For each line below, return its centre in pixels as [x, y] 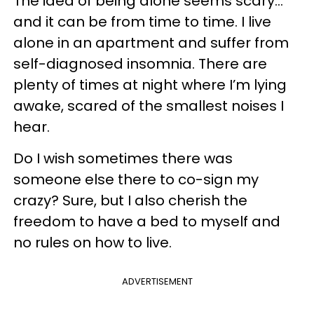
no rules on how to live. [93, 242]
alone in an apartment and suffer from [151, 42]
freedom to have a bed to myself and [147, 221]
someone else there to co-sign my [136, 179]
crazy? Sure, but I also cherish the [130, 200]
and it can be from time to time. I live [142, 21]
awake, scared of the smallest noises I [149, 105]
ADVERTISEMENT [157, 281]
